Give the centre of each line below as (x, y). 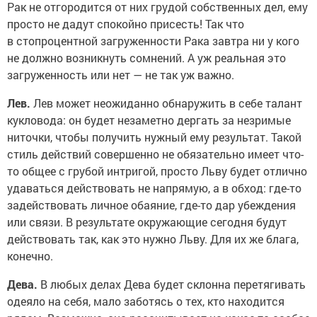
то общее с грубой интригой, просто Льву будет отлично (157, 171)
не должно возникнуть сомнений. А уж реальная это (146, 57)
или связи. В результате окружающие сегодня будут (147, 221)
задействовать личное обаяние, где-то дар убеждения (151, 204)
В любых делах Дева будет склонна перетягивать (172, 284)
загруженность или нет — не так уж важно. (121, 74)
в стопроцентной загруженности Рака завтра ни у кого (153, 40)
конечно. (30, 255)
